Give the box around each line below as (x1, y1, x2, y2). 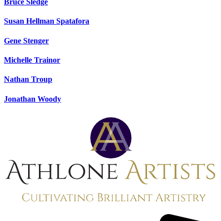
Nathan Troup (4, 75, 52, 84)
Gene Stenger (4, 36, 49, 45)
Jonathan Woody (4, 94, 61, 103)
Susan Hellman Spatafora (4, 17, 89, 26)
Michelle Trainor (4, 55, 60, 64)
